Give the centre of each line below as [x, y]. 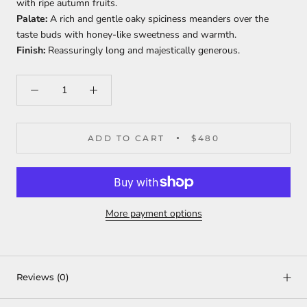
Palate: [32, 19]
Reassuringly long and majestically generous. [143, 51]
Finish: [31, 51]
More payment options [153, 214]
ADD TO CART [126, 138]
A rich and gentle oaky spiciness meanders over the [158, 19]
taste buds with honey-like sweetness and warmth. [126, 35]
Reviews [37, 277]
